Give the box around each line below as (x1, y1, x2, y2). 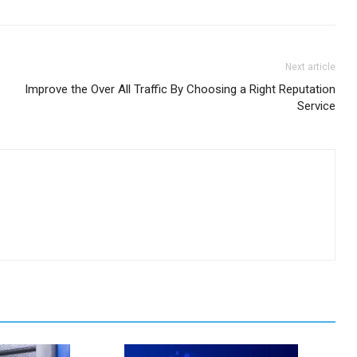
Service (297, 99, 336, 113)
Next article (285, 61, 336, 73)
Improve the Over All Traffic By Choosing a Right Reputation (25, 82, 336, 96)
